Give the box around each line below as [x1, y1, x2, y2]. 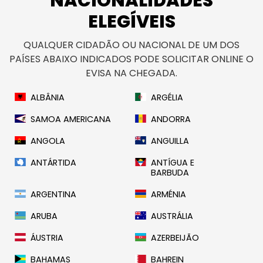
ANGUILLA [151, 135, 190, 147]
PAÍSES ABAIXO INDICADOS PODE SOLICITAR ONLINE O [9, 52, 254, 66]
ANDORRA [151, 113, 191, 126]
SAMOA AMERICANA [31, 113, 112, 126]
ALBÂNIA [31, 92, 65, 104]
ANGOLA [31, 135, 66, 147]
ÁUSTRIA [31, 232, 64, 244]
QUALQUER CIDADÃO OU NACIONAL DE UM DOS [23, 38, 240, 52]
